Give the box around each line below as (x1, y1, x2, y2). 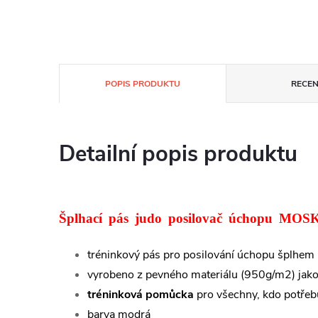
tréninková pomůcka (87, 287, 194, 303)
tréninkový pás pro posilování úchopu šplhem (87, 247, 314, 263)
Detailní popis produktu (59, 139, 297, 169)
